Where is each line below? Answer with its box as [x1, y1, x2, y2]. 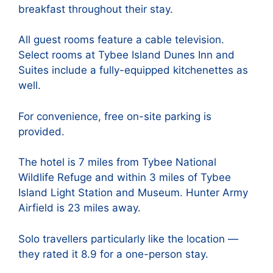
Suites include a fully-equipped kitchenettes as [18, 64, 248, 77]
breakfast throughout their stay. [18, 2, 173, 15]
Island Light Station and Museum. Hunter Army [18, 186, 248, 199]
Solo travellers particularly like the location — [18, 232, 238, 245]
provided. [18, 125, 65, 138]
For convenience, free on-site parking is [18, 110, 211, 122]
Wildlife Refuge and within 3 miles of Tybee [18, 171, 231, 184]
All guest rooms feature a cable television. [18, 34, 224, 46]
